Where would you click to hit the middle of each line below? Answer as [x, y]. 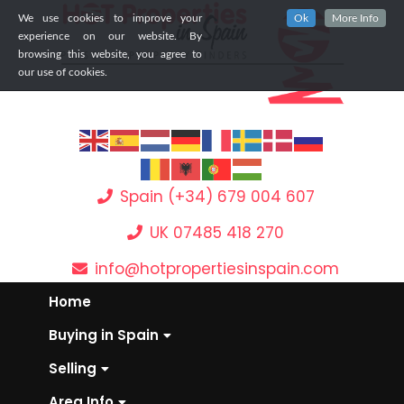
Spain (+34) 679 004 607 [217, 197]
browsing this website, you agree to [110, 54]
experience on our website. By [110, 36]
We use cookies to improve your [110, 18]
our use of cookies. [63, 72]
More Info [355, 18]
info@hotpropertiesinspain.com [217, 269]
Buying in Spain [104, 335]
